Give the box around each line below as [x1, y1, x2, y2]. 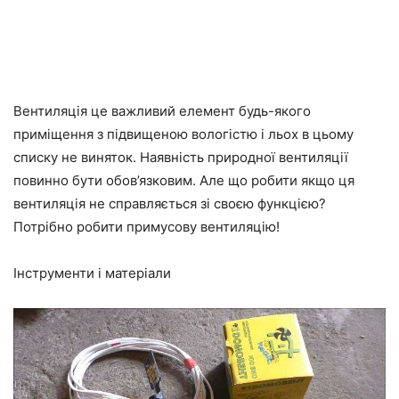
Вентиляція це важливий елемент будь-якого [13, 102, 311, 119]
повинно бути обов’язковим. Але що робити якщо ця [13, 171, 354, 189]
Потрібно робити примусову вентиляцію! [13, 217, 280, 235]
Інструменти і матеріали [13, 264, 171, 281]
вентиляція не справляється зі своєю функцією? [13, 194, 326, 212]
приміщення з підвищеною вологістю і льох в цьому [13, 125, 354, 142]
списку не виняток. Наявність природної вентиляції [13, 148, 348, 166]
